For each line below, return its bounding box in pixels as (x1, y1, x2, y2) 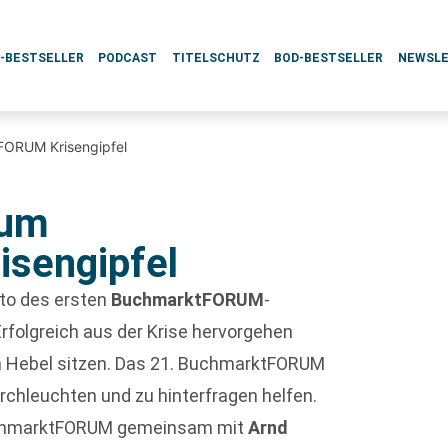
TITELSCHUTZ (171, 51, 260, 65)
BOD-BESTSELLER (274, 51, 384, 65)
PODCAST (98, 51, 158, 65)
